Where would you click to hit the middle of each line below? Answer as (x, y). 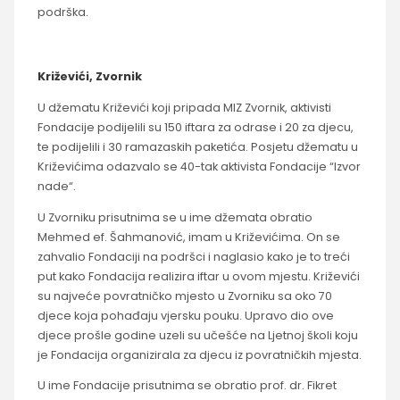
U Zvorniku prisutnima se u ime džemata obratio (175, 217)
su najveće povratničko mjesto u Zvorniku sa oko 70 (184, 296)
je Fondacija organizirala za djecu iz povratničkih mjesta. (199, 354)
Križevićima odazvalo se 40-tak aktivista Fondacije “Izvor (199, 166)
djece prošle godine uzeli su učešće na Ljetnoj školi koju (197, 335)
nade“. (56, 186)
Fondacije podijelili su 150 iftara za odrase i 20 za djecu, (195, 127)
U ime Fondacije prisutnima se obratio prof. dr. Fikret (187, 386)
